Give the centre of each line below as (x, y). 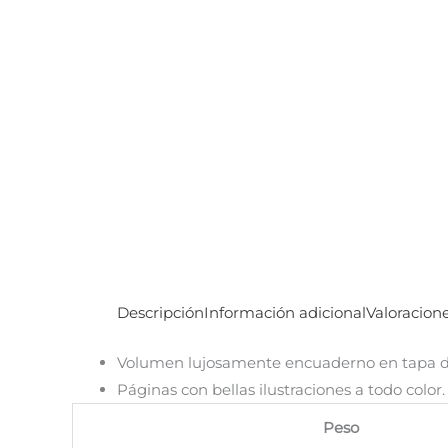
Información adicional (285, 312)
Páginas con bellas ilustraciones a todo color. (281, 389)
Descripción (160, 312)
